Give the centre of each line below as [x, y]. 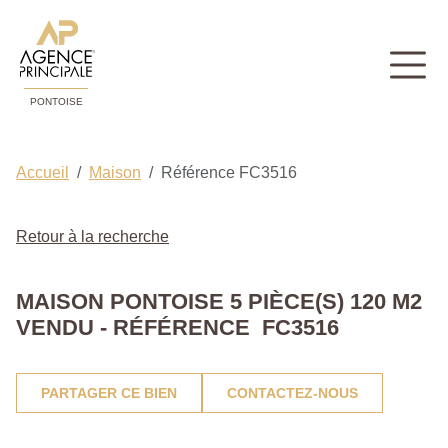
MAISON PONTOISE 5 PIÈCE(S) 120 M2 [219, 302]
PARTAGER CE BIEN [109, 393]
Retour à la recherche [92, 237]
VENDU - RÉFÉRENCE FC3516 [177, 328]
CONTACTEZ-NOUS [292, 393]
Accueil [42, 173]
